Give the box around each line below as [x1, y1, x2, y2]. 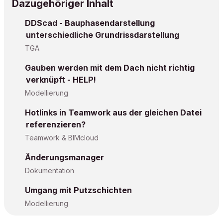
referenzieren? [26, 119, 86, 129]
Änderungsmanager [25, 152, 104, 162]
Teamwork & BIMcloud [25, 133, 99, 142]
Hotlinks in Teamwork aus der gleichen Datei [25, 108, 202, 117]
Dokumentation [25, 166, 74, 175]
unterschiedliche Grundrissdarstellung [26, 30, 179, 40]
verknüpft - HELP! [26, 75, 96, 85]
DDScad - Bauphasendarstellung [25, 18, 155, 28]
